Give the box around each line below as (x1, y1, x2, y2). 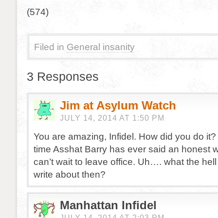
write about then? (34, 169, 106, 180)
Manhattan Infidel (60, 199, 157, 212)
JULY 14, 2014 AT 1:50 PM (60, 114, 164, 122)
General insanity (67, 41, 135, 52)
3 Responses (27, 70, 99, 83)
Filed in (34, 41, 64, 52)
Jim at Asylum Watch (60, 99, 176, 112)
